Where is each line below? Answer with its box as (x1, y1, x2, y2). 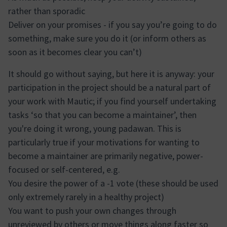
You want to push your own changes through (8, 205, 176, 216)
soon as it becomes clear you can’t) (8, 46, 142, 58)
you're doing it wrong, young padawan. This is (8, 123, 181, 134)
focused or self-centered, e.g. (8, 164, 120, 175)
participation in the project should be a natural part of (8, 82, 211, 93)
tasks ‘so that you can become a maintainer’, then (8, 109, 197, 121)
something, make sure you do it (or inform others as (8, 32, 206, 44)
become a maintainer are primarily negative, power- (8, 150, 203, 162)
